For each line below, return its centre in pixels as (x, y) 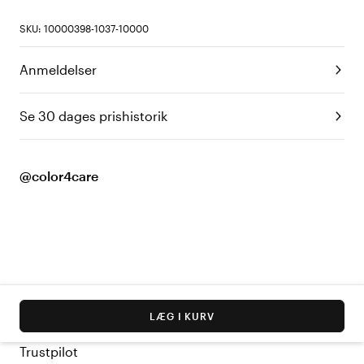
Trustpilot (49, 352)
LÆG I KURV (182, 316)
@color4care (59, 176)
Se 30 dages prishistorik (93, 116)
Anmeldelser (58, 70)
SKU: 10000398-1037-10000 (84, 29)
